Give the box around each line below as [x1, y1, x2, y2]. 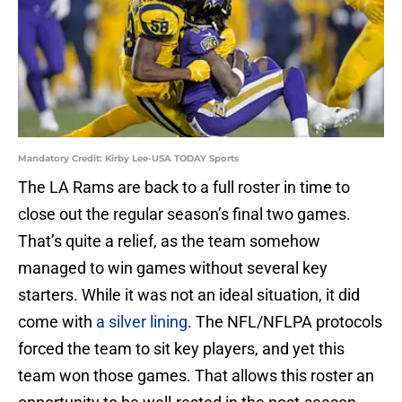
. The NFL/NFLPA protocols [188, 312, 382, 332]
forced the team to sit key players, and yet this [18, 339, 345, 359]
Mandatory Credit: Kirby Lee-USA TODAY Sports [18, 153, 239, 165]
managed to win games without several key [18, 258, 328, 278]
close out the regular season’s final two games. [18, 205, 351, 224]
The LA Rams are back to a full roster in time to [18, 178, 350, 197]
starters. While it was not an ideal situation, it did [18, 285, 360, 305]
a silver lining [92, 312, 188, 332]
